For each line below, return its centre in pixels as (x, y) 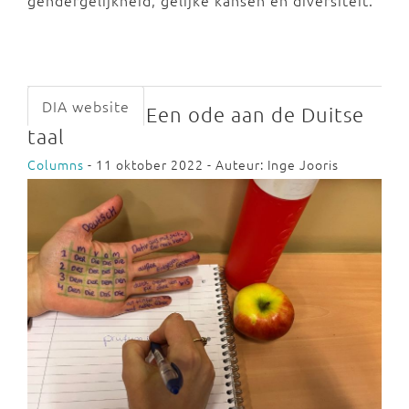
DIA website (86, 105)
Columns (56, 164)
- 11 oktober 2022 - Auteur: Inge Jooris (211, 164)
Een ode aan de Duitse (255, 114)
